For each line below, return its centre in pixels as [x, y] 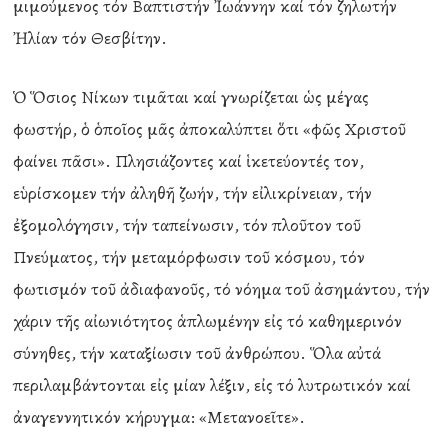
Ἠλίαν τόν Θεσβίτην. [90, 38]
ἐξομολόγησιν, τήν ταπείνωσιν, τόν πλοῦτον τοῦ [187, 225]
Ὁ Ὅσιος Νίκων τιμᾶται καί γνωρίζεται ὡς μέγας [191, 97]
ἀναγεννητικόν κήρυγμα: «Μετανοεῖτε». [159, 417]
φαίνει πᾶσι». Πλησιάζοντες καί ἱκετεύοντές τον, [189, 161]
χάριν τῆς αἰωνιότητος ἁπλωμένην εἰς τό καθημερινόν [208, 321]
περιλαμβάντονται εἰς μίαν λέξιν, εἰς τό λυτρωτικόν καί [212, 385]
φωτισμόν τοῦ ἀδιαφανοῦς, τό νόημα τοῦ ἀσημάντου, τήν [222, 289]
